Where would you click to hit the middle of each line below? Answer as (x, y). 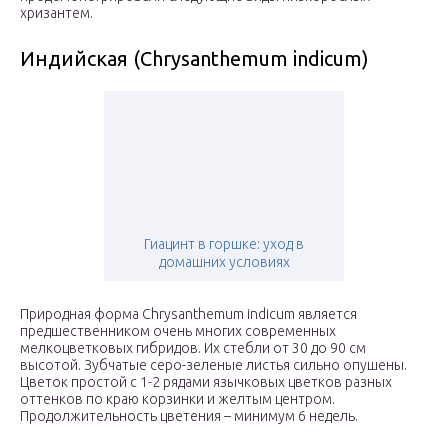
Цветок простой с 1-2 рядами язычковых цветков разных (206, 382)
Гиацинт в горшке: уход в (224, 244)
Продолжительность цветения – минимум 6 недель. (189, 416)
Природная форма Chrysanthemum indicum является (188, 314)
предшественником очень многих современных (178, 331)
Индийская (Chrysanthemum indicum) (194, 59)
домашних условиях (224, 262)
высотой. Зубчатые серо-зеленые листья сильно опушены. (215, 365)
